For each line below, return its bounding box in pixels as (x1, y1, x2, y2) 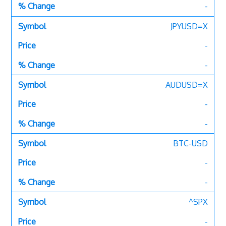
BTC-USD (173, 138, 208, 149)
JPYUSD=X (170, 21, 208, 31)
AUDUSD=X (165, 79, 208, 90)
